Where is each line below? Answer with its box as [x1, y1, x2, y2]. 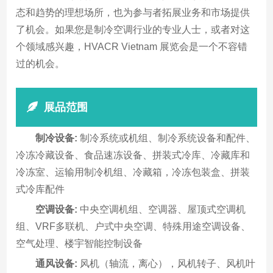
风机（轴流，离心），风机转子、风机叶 [77, 258, 256, 269]
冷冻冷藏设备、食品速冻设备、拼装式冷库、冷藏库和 [16, 149, 250, 160]
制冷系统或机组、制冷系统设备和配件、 [77, 132, 256, 143]
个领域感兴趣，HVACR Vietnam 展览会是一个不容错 [16, 41, 248, 52]
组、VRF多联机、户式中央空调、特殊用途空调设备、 [16, 221, 251, 232]
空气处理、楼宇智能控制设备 [16, 238, 143, 249]
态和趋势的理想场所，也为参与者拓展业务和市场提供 [16, 7, 250, 18]
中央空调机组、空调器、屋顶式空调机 [77, 204, 246, 214]
